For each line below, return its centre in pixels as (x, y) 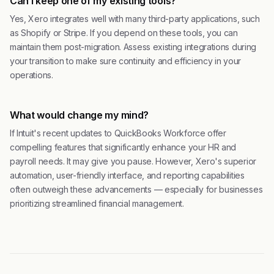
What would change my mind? (79, 115)
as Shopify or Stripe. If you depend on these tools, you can (124, 33)
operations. (31, 75)
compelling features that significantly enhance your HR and (123, 147)
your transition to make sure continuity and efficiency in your (125, 61)
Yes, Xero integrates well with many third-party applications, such (135, 19)
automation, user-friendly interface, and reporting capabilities (127, 175)
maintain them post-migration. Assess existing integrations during (133, 47)
